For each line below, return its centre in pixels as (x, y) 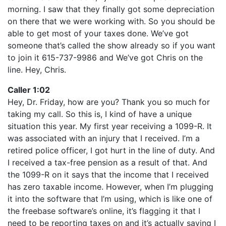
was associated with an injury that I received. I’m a (104, 138)
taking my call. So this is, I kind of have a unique (100, 114)
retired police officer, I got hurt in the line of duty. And (111, 150)
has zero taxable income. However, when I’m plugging (110, 187)
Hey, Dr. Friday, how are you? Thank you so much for (109, 102)
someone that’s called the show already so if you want (111, 45)
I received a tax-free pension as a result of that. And (107, 162)
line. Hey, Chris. (37, 70)
